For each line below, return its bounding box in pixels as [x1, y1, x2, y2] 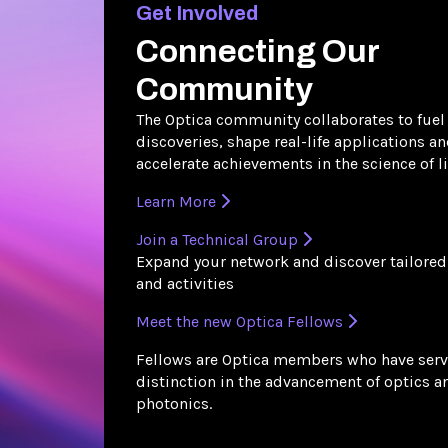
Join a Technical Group [136, 230, 302, 250]
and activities [136, 274, 234, 294]
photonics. [136, 394, 212, 414]
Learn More [136, 192, 220, 212]
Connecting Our [136, 34, 379, 70]
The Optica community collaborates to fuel [136, 110, 445, 130]
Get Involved [136, 2, 258, 25]
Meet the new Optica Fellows [136, 312, 347, 332]
